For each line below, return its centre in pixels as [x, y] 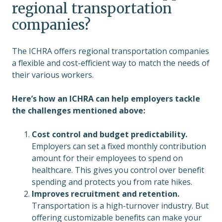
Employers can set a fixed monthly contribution [119, 146]
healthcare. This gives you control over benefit [118, 170]
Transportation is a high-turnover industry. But [120, 206]
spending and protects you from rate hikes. [112, 182]
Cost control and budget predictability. [110, 135]
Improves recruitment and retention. [106, 194]
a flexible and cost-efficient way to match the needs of [111, 63]
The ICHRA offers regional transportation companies [111, 51]
